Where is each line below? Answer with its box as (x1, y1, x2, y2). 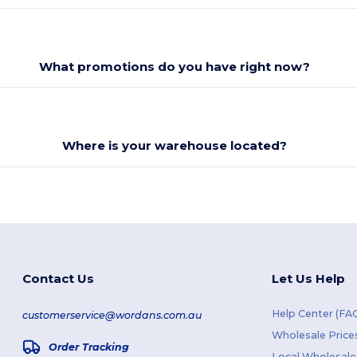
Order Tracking (48, 340, 129, 353)
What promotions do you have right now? (38, 58, 310, 74)
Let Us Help (271, 270, 345, 286)
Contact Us (22, 270, 94, 286)
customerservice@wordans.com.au (22, 309, 202, 321)
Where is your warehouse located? (61, 138, 287, 153)
